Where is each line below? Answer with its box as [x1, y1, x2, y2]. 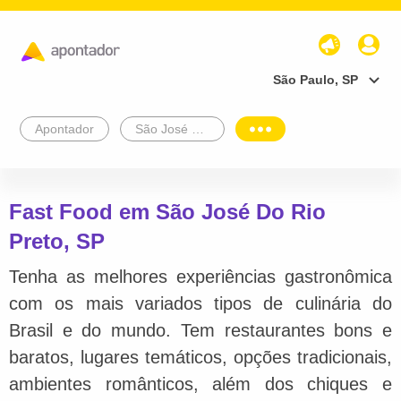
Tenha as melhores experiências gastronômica [9, 266, 392, 286]
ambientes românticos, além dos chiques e [9, 373, 392, 394]
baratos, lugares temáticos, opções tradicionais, [9, 346, 392, 367]
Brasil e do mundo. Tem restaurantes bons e [9, 320, 392, 340]
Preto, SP [9, 228, 105, 253]
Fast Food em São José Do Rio [9, 199, 326, 224]
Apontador [35, 121, 94, 136]
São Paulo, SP [273, 72, 358, 87]
